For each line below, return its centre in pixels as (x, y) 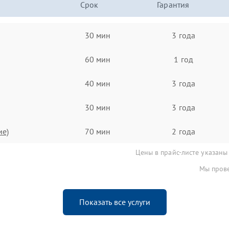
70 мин (98, 131)
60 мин (98, 59)
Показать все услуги (114, 202)
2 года (184, 131)
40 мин (98, 83)
